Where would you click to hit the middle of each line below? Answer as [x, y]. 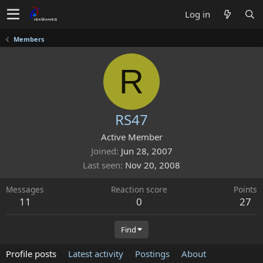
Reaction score [139, 189]
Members [28, 39]
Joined [103, 151]
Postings [152, 254]
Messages [25, 189]
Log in [198, 14]
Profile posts [31, 254]
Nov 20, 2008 [153, 165]
